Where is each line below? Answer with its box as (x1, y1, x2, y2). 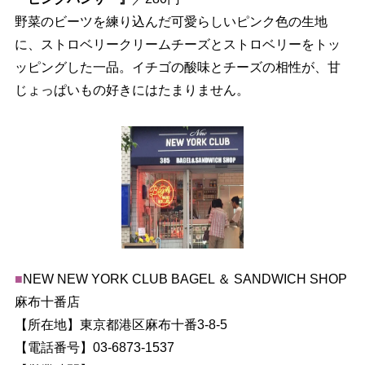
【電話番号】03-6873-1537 (14, 341, 174, 355)
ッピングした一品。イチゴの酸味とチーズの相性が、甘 (14, 60, 341, 75)
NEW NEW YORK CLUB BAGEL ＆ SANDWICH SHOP (22, 272, 347, 287)
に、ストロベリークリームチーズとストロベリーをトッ (14, 37, 341, 52)
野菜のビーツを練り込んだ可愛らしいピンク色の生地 (14, 15, 328, 29)
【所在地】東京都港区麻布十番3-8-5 (14, 318, 227, 332)
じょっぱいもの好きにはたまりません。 (14, 83, 249, 98)
